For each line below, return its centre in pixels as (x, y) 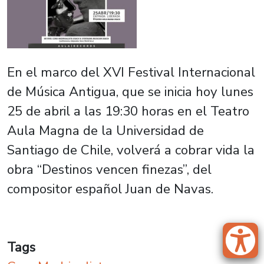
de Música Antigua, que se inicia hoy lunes (130, 92)
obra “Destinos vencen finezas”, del (109, 169)
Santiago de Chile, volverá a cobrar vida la (131, 150)
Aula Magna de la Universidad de (105, 131)
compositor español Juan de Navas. (110, 189)
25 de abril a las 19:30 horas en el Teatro (128, 111)
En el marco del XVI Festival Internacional (131, 72)
